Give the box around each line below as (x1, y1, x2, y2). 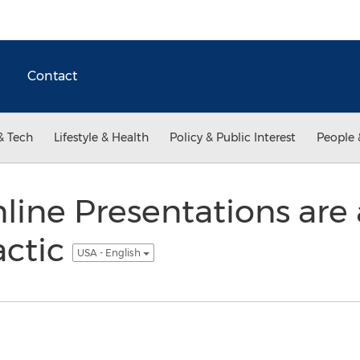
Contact (27, 68, 77, 84)
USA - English (76, 246, 143, 259)
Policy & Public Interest (170, 130, 296, 145)
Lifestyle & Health (54, 130, 149, 145)
